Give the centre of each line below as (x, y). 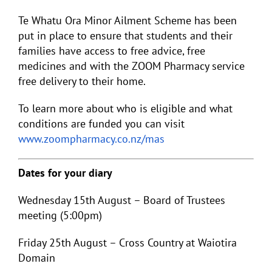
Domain (37, 258)
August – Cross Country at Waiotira (154, 243)
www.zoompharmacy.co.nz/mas (91, 139)
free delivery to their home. (82, 81)
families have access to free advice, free (112, 51)
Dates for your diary (65, 173)
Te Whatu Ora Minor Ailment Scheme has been (127, 20)
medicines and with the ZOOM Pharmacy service (131, 66)
